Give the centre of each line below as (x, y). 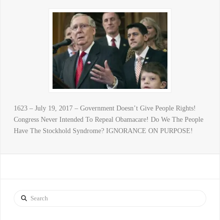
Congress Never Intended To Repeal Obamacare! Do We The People (108, 119)
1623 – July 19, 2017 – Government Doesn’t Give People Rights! (105, 108)
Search (22, 195)
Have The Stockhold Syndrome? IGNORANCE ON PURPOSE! (103, 131)
